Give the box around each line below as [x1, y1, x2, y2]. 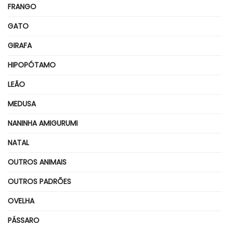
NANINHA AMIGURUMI [8, 118, 78, 129]
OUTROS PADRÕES [8, 176, 71, 187]
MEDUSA [8, 99, 36, 109]
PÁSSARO [8, 215, 39, 226]
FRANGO [8, 2, 36, 12]
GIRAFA [8, 40, 32, 51]
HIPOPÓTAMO [8, 60, 56, 71]
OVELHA [8, 196, 34, 207]
